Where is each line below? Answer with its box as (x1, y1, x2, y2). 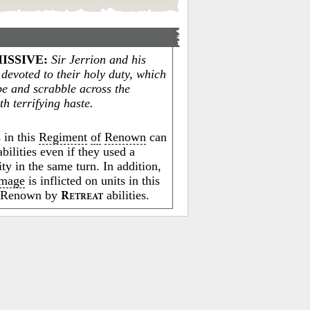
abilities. (103, 188, 150, 202)
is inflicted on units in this (25, 174, 161, 188)
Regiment (39, 130, 88, 144)
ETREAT (69, 192, 104, 202)
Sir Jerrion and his (51, 53, 147, 66)
